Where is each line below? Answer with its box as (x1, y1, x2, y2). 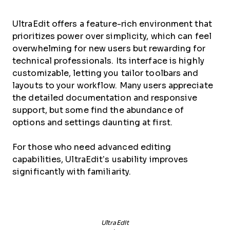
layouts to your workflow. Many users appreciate (12, 81, 213, 90)
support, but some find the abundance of (12, 105, 184, 114)
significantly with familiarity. (12, 167, 131, 176)
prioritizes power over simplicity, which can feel (12, 31, 212, 41)
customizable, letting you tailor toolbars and (12, 68, 199, 78)
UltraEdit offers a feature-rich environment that (12, 19, 212, 28)
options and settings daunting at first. (12, 118, 175, 127)
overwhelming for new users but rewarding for (12, 44, 206, 53)
